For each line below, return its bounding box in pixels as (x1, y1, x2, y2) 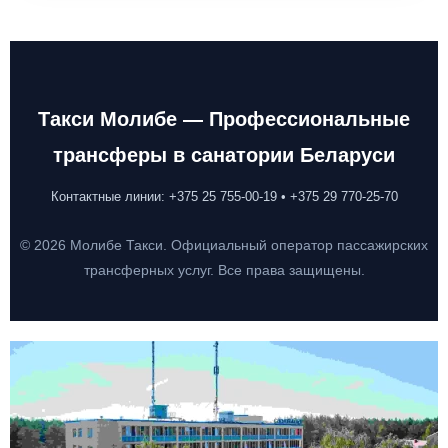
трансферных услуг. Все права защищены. (83, 263, 365, 278)
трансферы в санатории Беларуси (53, 144, 395, 166)
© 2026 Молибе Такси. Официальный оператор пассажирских (20, 238, 428, 253)
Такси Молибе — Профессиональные (38, 108, 410, 130)
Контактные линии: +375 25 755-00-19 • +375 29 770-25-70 (50, 189, 398, 204)
